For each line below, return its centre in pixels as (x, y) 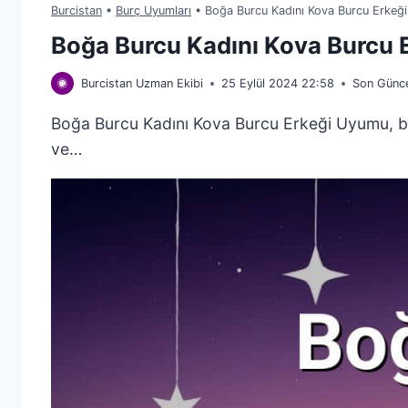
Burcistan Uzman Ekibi (142, 84)
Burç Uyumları (153, 10)
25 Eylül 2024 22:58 (278, 84)
